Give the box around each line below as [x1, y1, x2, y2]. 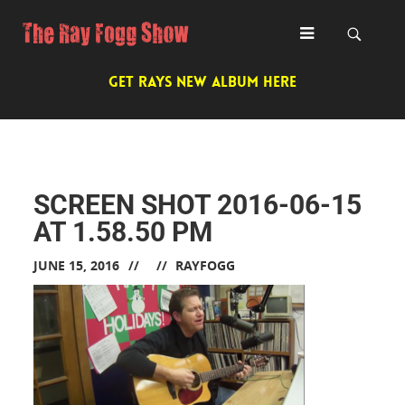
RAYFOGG [175, 257, 236, 274]
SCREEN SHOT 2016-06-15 [33, 189, 363, 221]
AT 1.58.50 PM [33, 216, 213, 248]
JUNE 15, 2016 [33, 257, 120, 274]
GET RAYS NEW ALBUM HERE [108, 72, 297, 91]
